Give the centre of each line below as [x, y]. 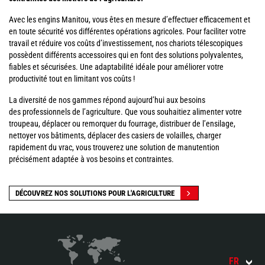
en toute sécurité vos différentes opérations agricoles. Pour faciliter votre [127, 31]
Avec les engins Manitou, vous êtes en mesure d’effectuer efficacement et [130, 20]
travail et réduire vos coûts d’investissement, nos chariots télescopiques [126, 43]
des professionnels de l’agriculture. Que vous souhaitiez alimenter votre [125, 112]
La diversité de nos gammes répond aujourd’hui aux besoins [107, 100]
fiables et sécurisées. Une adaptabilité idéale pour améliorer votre [116, 67]
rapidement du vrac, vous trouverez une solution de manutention [114, 147]
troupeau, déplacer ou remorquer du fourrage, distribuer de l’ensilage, [122, 124]
